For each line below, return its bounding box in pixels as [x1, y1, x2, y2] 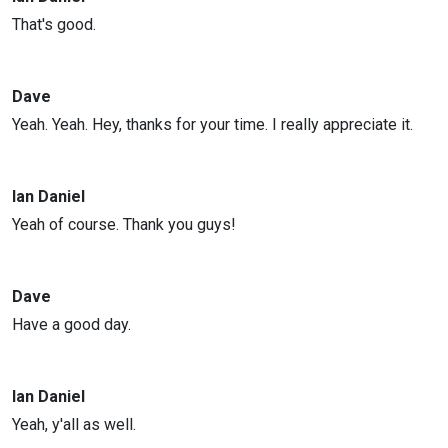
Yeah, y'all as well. [12, 415, 136, 434]
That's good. [12, 15, 96, 34]
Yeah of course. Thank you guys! [12, 215, 236, 234]
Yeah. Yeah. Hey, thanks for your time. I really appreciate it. [12, 115, 413, 134]
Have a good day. [12, 315, 131, 334]
